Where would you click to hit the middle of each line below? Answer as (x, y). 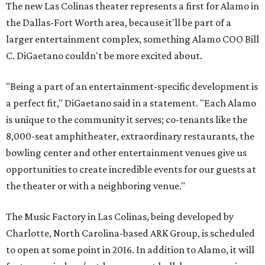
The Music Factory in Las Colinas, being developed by (120, 217)
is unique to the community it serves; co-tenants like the (127, 120)
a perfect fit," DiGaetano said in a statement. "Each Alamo (131, 103)
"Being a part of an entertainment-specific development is (132, 87)
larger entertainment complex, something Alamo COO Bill (132, 39)
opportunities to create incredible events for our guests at (131, 169)
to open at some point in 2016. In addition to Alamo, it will (130, 250)
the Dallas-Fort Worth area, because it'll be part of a (119, 23)
